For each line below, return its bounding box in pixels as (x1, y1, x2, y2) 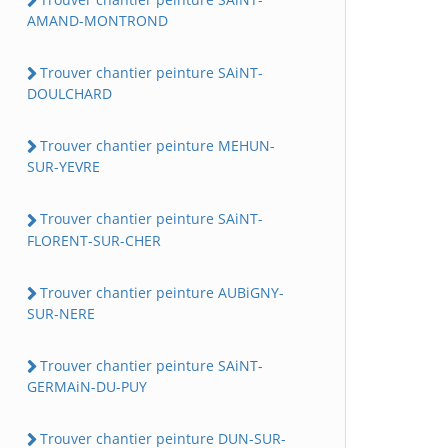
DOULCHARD (27, 84, 112, 103)
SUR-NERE (27, 303, 95, 323)
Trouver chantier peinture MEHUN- (40, 136, 275, 155)
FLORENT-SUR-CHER (27, 230, 161, 250)
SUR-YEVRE (27, 157, 100, 177)
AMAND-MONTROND (27, 10, 168, 30)
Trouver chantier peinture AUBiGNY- (40, 282, 284, 302)
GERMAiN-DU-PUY (27, 377, 147, 396)
